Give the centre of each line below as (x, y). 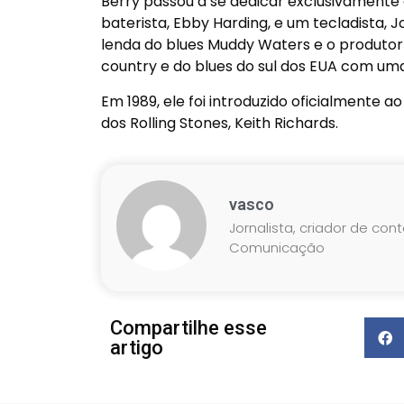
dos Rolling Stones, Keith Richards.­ (220, 123)
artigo (137, 347)
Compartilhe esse (188, 327)
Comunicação (276, 247)
